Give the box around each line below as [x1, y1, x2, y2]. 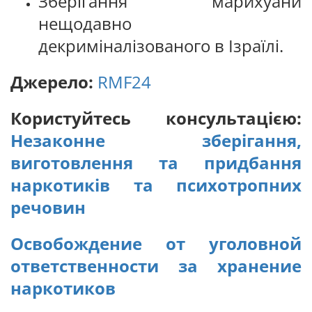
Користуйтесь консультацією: [10, 107, 302, 130]
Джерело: [10, 70, 93, 93]
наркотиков [10, 276, 116, 299]
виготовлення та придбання [10, 151, 302, 174]
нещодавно [38, 12, 132, 35]
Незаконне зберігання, [10, 129, 302, 152]
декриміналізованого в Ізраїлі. [38, 34, 283, 57]
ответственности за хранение [10, 254, 302, 277]
